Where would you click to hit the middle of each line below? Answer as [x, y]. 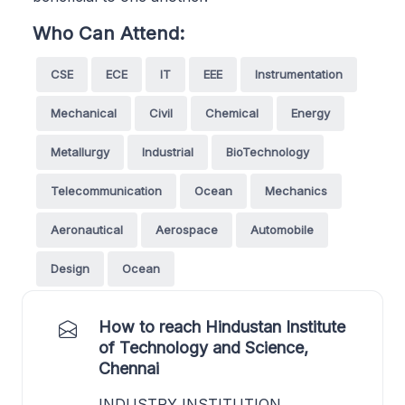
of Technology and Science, [203, 347]
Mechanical [84, 113]
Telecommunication [106, 190]
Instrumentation [299, 74]
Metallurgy [80, 151]
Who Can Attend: [108, 33]
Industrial [168, 151]
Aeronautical [87, 229]
